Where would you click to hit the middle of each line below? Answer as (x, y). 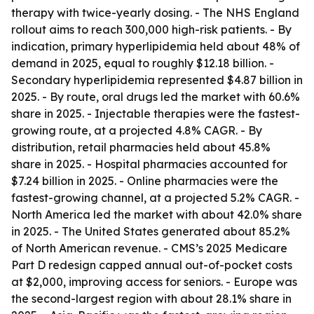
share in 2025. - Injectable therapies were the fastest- (156, 114)
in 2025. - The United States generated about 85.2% (151, 231)
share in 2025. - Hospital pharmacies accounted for (149, 164)
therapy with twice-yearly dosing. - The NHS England (155, 13)
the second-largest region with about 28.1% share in (151, 299)
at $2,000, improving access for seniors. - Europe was (154, 282)
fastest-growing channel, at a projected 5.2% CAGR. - (155, 198)
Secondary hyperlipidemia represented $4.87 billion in (157, 80)
